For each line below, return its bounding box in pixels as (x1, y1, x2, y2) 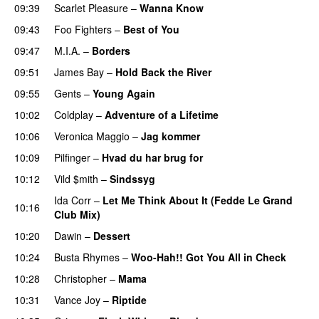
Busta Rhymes (54, 249, 120, 264)
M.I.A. (54, 43, 80, 58)
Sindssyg (110, 171, 155, 186)
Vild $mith (54, 171, 98, 186)
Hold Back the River (115, 64, 211, 79)
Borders (92, 43, 130, 58)
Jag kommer (141, 128, 200, 143)
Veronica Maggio (54, 128, 130, 143)
